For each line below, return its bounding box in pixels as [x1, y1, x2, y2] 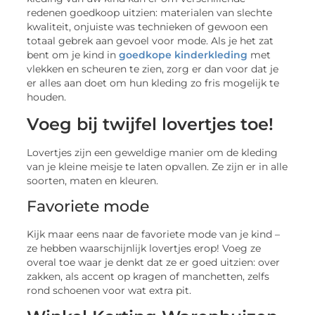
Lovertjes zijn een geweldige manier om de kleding [27, 146, 278, 158]
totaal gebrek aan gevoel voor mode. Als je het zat [27, 35, 274, 47]
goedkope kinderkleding [119, 49, 248, 61]
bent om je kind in [27, 49, 120, 61]
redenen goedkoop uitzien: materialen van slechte [27, 7, 273, 19]
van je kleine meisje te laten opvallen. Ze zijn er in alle [27, 160, 288, 172]
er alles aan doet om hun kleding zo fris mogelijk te [27, 77, 280, 89]
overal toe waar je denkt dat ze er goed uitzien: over [27, 257, 281, 269]
